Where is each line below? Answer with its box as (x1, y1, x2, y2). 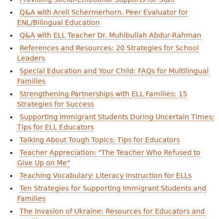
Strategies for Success (17, 100, 94, 109)
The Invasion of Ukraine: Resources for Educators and (19, 207, 205, 216)
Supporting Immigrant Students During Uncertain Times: (19, 113, 215, 121)
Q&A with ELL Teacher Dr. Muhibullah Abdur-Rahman (19, 31, 201, 40)
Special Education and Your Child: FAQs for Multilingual (19, 67, 209, 75)
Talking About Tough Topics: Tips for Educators (19, 136, 180, 144)
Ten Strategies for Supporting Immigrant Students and (19, 184, 206, 193)
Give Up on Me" (17, 159, 70, 167)
